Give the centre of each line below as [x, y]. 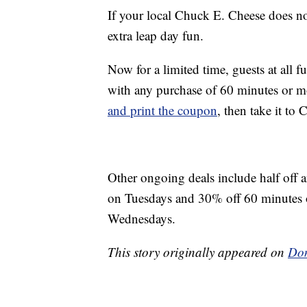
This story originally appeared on [198, 252]
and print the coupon [162, 110]
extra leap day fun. [156, 36]
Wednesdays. [142, 219]
